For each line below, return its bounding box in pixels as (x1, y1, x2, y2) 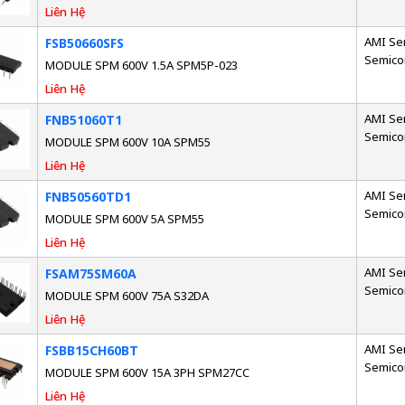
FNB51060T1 (44, 111, 122, 129)
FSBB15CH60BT (44, 342, 138, 360)
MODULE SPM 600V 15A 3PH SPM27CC (44, 364, 250, 381)
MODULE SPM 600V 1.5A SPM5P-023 (44, 57, 238, 74)
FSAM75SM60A (44, 265, 137, 283)
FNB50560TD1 (44, 188, 131, 206)
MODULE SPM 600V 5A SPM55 (44, 211, 204, 228)
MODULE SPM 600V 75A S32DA (44, 287, 209, 305)
